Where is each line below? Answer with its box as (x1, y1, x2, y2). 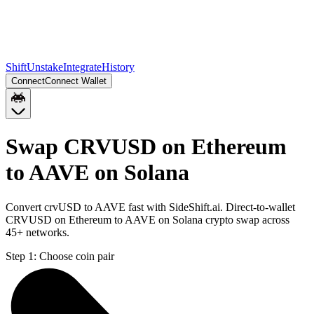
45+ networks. (6, 226, 69, 238)
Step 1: (6, 250, 36, 262)
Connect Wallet (45, 76, 107, 86)
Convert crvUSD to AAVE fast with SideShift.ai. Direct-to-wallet (6, 200, 295, 213)
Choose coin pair (39, 250, 114, 262)
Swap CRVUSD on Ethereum (6, 134, 287, 160)
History (102, 61, 135, 73)
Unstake (27, 61, 63, 73)
